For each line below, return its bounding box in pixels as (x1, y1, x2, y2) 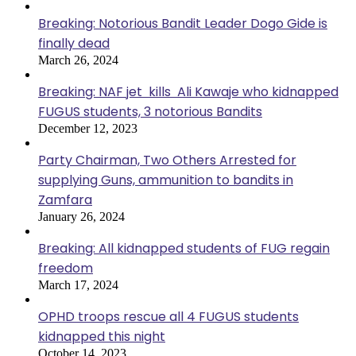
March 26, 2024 (38, 53, 118, 68)
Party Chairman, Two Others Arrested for (38, 151, 296, 170)
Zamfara (38, 191, 92, 210)
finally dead (38, 34, 110, 53)
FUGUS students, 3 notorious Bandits (38, 103, 262, 122)
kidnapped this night (38, 327, 165, 346)
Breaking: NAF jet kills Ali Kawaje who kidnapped (38, 83, 339, 102)
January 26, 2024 (38, 210, 125, 224)
